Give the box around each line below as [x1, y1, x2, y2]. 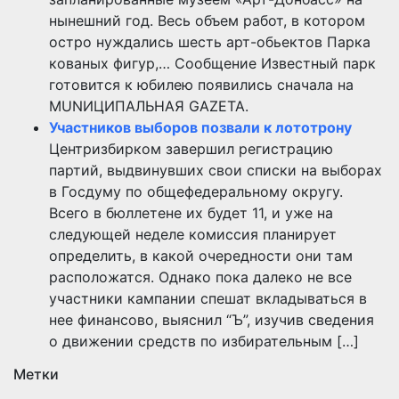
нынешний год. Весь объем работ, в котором [49, 12, 365, 30]
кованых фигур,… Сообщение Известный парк [49, 54, 376, 73]
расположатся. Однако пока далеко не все [49, 268, 352, 287]
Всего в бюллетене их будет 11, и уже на [49, 204, 333, 223]
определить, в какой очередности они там [49, 247, 353, 265]
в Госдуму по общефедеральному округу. [49, 183, 343, 201]
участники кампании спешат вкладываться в [49, 289, 367, 308]
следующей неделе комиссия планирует [49, 225, 337, 244]
